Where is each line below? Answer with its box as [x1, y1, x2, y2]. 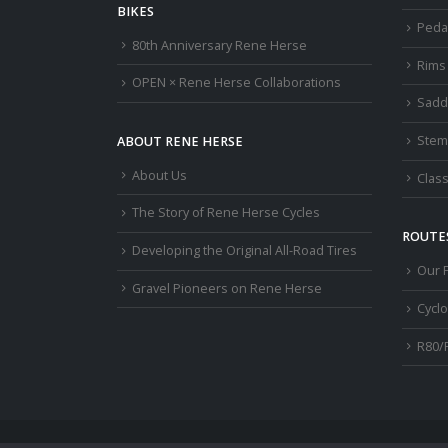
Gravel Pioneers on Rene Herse [132, 279, 322, 297]
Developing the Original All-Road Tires [132, 242, 357, 260]
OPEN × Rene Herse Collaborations [132, 74, 341, 92]
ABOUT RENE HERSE [117, 132, 243, 150]
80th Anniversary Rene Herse [132, 36, 307, 54]
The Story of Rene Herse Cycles [132, 204, 320, 222]
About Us [132, 166, 187, 184]
